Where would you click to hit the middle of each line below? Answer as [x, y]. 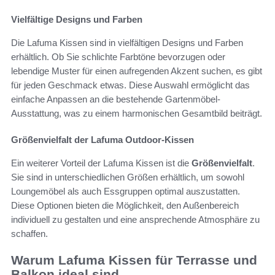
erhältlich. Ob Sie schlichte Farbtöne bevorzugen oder [118, 57]
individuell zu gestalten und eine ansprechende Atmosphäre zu [135, 220]
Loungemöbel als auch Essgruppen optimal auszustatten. [126, 192]
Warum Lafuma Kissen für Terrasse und [134, 260]
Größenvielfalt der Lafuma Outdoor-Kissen [103, 140]
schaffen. [29, 234]
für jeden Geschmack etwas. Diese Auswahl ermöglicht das [130, 85]
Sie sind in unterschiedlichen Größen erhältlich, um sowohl [128, 177]
